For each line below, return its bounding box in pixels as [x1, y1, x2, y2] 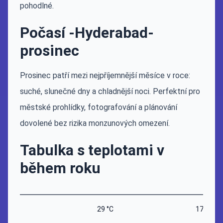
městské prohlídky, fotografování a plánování [20, 103, 177, 112]
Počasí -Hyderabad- [20, 24, 154, 41]
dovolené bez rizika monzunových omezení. [20, 118, 170, 128]
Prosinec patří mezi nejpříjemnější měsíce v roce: [20, 71, 190, 80]
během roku [20, 159, 101, 177]
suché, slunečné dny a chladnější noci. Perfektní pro [20, 87, 200, 96]
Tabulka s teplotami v [20, 141, 164, 159]
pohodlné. [20, 1, 54, 10]
